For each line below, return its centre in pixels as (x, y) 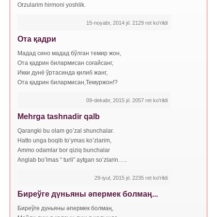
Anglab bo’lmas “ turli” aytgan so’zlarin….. (72, 160)
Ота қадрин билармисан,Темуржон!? (68, 82)
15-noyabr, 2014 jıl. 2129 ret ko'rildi (127, 23)
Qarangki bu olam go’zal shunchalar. (66, 131)
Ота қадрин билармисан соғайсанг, (65, 63)
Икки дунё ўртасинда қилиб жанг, (62, 72)
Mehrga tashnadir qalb (59, 116)
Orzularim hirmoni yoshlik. (52, 5)
